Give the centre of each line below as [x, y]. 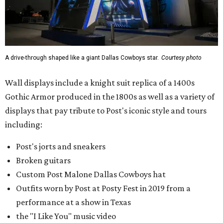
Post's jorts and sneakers [61, 147]
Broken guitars [43, 161]
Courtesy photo [181, 58]
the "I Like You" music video [66, 216]
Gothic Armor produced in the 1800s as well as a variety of [110, 97]
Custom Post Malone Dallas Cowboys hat [91, 174]
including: [24, 125]
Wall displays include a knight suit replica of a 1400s [100, 83]
